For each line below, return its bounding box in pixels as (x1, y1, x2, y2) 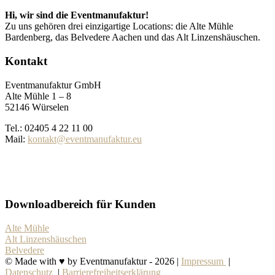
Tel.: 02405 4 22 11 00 (5, 122, 93, 133)
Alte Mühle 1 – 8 (5, 90, 71, 101)
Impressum (181, 256, 226, 266)
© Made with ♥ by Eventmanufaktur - (5, 256, 155, 266)
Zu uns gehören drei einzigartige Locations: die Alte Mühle (5, 21, 233, 32)
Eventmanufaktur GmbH (5, 79, 101, 90)
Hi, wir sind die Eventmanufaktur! (5, 10, 149, 21)
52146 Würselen (5, 101, 69, 112)
